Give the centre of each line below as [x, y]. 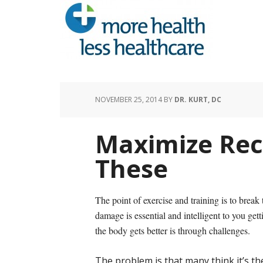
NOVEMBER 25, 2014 [129, 100]
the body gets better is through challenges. [174, 230]
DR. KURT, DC [198, 100]
